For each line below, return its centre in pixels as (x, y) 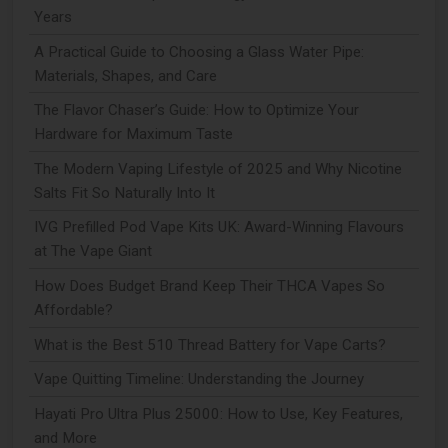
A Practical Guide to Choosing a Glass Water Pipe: (198, 51)
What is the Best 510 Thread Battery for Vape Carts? (209, 344)
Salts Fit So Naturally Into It (124, 192)
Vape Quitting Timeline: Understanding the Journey (198, 379)
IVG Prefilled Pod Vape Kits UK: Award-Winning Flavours (218, 227)
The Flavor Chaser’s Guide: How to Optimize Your (196, 110)
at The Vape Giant (92, 251)
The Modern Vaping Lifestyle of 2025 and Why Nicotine (217, 168)
